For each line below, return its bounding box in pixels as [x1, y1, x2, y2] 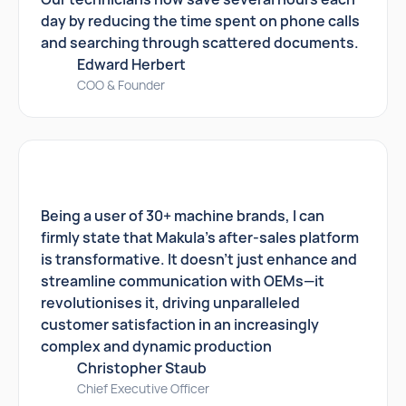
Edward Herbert [77, 54, 186, 74]
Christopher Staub [77, 358, 207, 378]
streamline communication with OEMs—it [41, 271, 324, 291]
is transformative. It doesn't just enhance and [41, 249, 357, 269]
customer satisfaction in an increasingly [41, 314, 319, 334]
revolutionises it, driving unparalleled [41, 293, 300, 313]
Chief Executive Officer [77, 380, 209, 397]
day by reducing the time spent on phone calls [41, 11, 360, 31]
